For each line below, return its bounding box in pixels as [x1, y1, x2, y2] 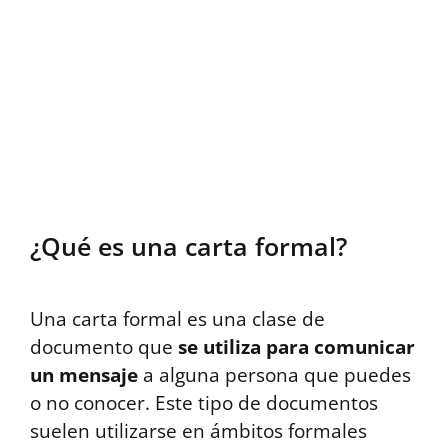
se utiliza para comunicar [178, 333, 415, 360]
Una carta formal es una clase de [30, 305, 325, 332]
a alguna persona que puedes [138, 361, 411, 388]
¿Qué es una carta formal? [30, 228, 347, 263]
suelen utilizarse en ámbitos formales [30, 417, 367, 444]
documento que [30, 333, 178, 360]
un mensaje [30, 361, 138, 388]
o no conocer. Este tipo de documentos [30, 389, 378, 416]
